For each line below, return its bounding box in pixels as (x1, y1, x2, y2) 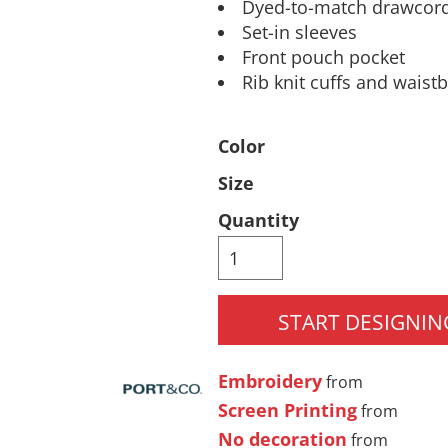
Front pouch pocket (242, 44, 406, 69)
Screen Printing (217, 397, 357, 422)
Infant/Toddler (61, 254, 193, 279)
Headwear (275, 17, 368, 42)
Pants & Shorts (60, 17, 194, 42)
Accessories (269, 254, 374, 279)
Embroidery (217, 368, 322, 393)
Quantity (217, 207, 299, 232)
